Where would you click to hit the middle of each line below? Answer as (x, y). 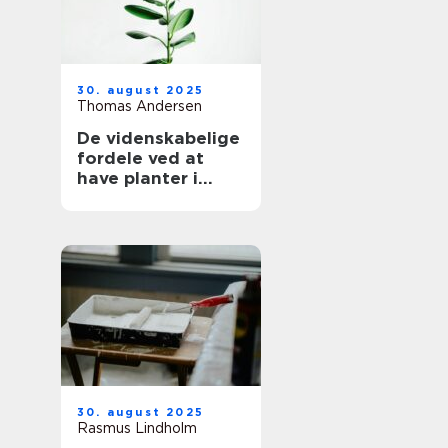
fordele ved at (140, 158)
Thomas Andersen (139, 106)
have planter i (137, 178)
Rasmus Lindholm (137, 428)
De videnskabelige (158, 138)
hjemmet (116, 198)
